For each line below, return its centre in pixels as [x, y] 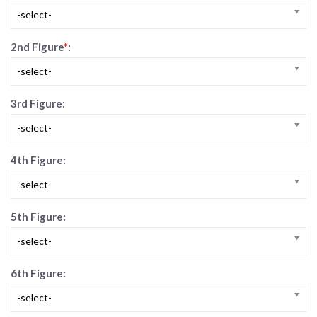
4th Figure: [38, 160]
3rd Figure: [38, 104]
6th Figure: [38, 273]
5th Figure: [38, 217]
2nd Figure [37, 47]
